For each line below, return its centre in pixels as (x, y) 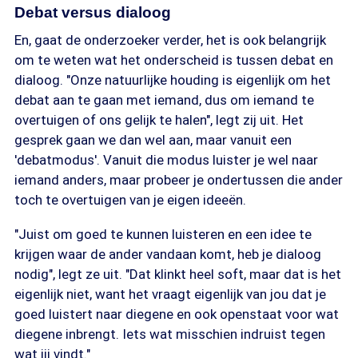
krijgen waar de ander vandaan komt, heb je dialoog (168, 254)
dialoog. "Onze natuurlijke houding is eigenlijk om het (173, 80)
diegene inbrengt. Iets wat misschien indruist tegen (170, 334)
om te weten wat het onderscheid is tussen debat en (174, 60)
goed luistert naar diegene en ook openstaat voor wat (177, 314)
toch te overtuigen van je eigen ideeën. (130, 200)
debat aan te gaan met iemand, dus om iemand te (164, 100)
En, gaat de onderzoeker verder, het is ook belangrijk (170, 40)
